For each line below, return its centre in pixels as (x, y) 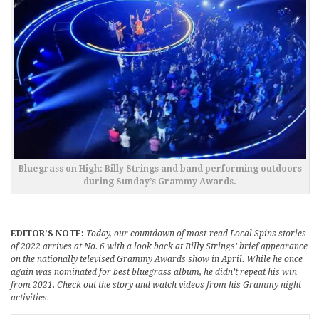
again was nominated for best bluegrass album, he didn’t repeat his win (154, 272)
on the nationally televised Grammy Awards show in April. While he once (157, 260)
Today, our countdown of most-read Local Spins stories (196, 234)
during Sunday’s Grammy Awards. (160, 182)
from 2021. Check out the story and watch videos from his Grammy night (156, 285)
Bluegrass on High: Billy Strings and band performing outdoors (160, 169)
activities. (30, 298)
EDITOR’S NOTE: (48, 234)
